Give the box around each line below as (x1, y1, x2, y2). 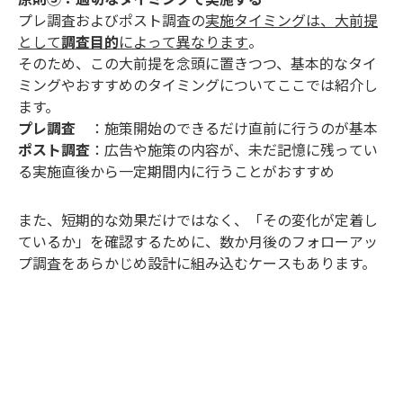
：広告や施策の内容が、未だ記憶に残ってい (90, 139, 378, 161)
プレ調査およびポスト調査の (18, 9, 205, 31)
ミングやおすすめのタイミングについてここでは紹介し (18, 74, 378, 96)
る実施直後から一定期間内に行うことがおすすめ (18, 160, 335, 183)
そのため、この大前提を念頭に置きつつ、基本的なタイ (18, 52, 377, 75)
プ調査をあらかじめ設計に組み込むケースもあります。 (18, 252, 376, 274)
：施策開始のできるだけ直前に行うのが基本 (90, 117, 378, 139)
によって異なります (119, 31, 248, 53)
